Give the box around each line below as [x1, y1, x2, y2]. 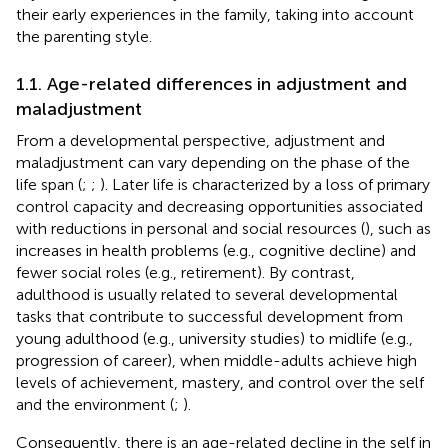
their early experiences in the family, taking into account [16, 4, 414, 24]
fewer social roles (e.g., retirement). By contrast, [16, 262, 355, 282]
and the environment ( [16, 394, 174, 414]
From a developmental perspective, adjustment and [16, 130, 385, 150]
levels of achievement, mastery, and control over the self [16, 372, 424, 392]
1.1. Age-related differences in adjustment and [16, 72, 407, 95]
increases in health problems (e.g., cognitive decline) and [16, 240, 416, 260]
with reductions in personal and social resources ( [16, 218, 365, 238]
